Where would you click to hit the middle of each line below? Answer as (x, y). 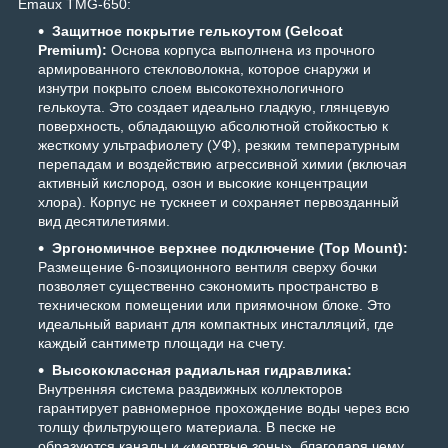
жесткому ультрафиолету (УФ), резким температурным (219, 145)
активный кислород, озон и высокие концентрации (203, 183)
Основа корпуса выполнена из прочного (241, 50)
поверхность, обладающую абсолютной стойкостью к (213, 126)
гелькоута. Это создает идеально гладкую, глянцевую (214, 107)
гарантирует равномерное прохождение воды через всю (224, 408)
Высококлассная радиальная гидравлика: (202, 370)
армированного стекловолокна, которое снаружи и (204, 69)
